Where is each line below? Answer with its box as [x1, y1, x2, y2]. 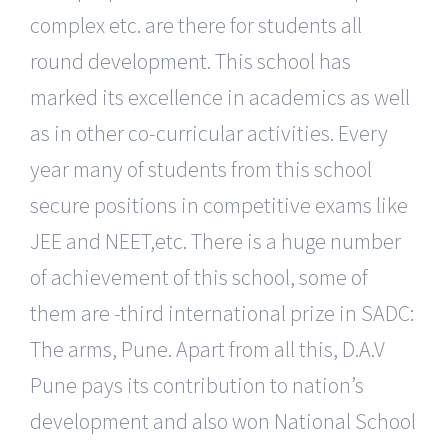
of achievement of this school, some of [30, 262, 368, 291]
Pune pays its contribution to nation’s [30, 370, 364, 399]
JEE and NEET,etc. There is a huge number [30, 226, 401, 255]
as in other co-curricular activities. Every [30, 118, 388, 147]
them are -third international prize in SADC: [30, 298, 414, 327]
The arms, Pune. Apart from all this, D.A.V [30, 334, 385, 363]
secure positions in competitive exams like [30, 190, 408, 219]
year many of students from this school [30, 154, 372, 183]
